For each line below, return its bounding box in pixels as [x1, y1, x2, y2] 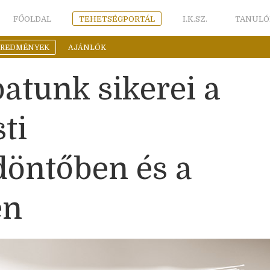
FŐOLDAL [13, 14, 51, 24]
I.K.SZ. [182, 14, 207, 24]
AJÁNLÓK [68, 43, 106, 52]
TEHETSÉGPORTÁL [78, 14, 155, 24]
